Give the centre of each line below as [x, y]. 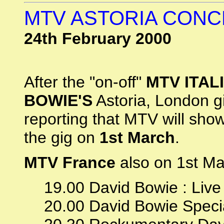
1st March [137, 137]
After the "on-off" [85, 82]
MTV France [70, 162]
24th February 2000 [98, 38]
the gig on [62, 137]
